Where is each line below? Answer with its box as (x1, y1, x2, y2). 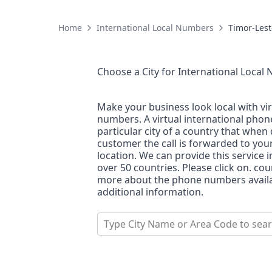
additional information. (97, 185, 203, 199)
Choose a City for (97, 65, 178, 79)
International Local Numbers (97, 22, 214, 34)
